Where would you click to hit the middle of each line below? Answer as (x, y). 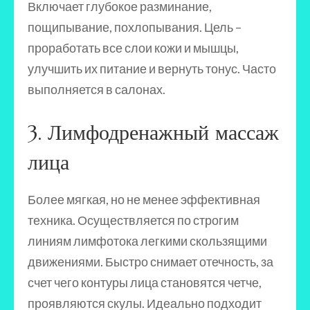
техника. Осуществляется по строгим (133, 220)
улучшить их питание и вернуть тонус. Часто (152, 69)
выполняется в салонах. (97, 89)
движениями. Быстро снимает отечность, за (151, 262)
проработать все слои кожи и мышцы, (133, 48)
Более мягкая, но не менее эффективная (144, 199)
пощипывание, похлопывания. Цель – (135, 27)
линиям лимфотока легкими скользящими (147, 241)
